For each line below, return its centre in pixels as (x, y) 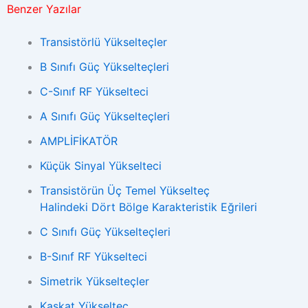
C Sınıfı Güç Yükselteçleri (105, 232)
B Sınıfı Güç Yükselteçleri (104, 67)
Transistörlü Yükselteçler (103, 42)
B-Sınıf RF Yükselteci (93, 256)
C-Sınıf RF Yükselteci (94, 91)
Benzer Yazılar (44, 9)
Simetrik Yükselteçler (95, 281)
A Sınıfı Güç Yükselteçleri (105, 116)
